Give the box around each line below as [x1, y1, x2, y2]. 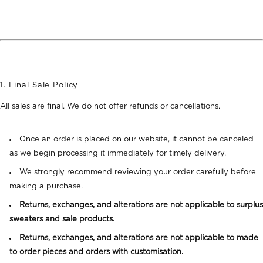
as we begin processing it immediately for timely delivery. [9, 149, 226, 157]
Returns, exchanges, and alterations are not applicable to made [19, 234, 258, 242]
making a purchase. [9, 182, 83, 190]
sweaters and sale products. [9, 215, 114, 223]
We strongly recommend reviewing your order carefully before [19, 168, 256, 176]
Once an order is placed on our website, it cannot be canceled [19, 135, 254, 143]
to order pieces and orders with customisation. [9, 248, 183, 256]
